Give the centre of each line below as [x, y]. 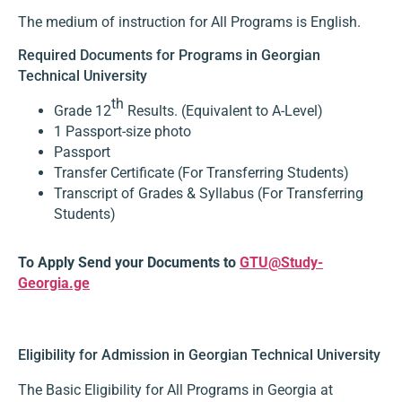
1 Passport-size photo [122, 132]
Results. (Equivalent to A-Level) [223, 111]
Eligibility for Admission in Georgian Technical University [199, 355]
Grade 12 [83, 111]
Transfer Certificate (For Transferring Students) [201, 173]
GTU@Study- [281, 263]
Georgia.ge [54, 284]
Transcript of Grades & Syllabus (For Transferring [209, 194]
